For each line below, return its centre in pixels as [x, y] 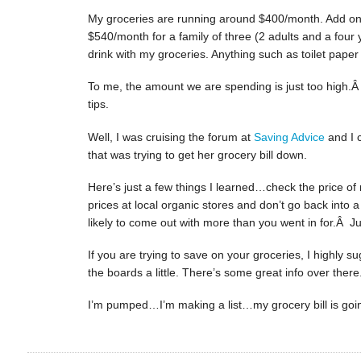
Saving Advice [289, 137]
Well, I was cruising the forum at [170, 137]
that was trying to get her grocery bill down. [197, 154]
